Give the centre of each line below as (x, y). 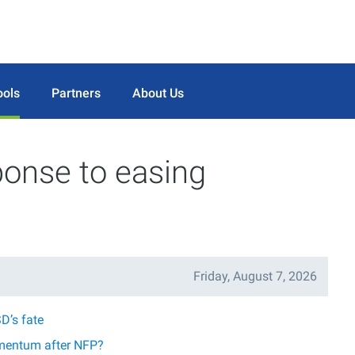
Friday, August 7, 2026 (255, 276)
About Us (158, 93)
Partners (76, 93)
